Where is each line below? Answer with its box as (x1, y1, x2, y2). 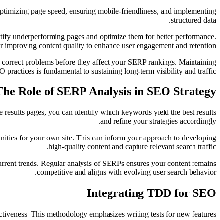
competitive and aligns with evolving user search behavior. (37, 168, 216, 177)
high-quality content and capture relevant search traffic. (48, 142, 216, 151)
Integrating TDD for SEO (87, 187, 216, 200)
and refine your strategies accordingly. (100, 117, 216, 126)
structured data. (171, 15, 216, 24)
